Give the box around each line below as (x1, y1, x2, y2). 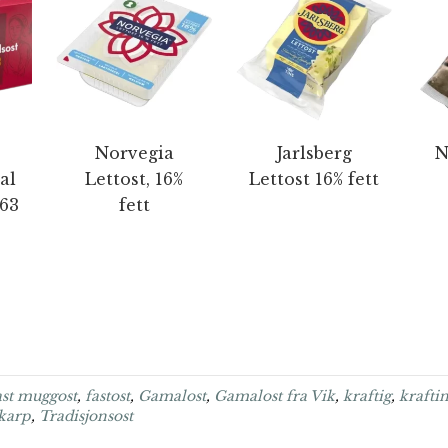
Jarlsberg (276, 143, 352, 163)
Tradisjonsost (39, 407, 133, 425)
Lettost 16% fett (249, 169, 379, 189)
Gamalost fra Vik (214, 387, 335, 405)
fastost (85, 387, 130, 405)
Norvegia (94, 143, 174, 163)
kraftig (343, 387, 391, 405)
